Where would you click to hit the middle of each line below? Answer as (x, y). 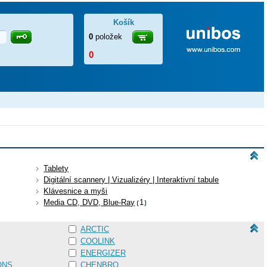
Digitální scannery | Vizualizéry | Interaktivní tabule (131, 180)
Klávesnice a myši (76, 191)
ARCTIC (95, 229)
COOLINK (98, 241)
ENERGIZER (103, 253)
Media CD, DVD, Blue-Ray (89, 202)
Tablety (56, 168)
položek (109, 37)
